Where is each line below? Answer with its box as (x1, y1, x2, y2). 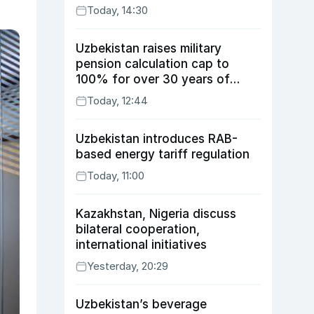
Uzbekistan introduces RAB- (76, 132, 238, 146)
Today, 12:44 (87, 94, 148, 107)
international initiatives (76, 238, 207, 252)
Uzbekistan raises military (76, 41, 221, 55)
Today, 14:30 (87, 4, 148, 17)
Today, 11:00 (87, 169, 144, 182)
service (76, 88, 117, 102)
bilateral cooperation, (76, 222, 200, 236)
